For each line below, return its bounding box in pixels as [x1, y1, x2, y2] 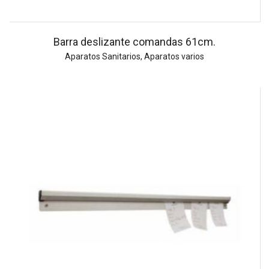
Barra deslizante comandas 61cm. [53, 35, 216, 49]
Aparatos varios [144, 52, 204, 62]
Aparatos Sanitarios [65, 52, 141, 62]
